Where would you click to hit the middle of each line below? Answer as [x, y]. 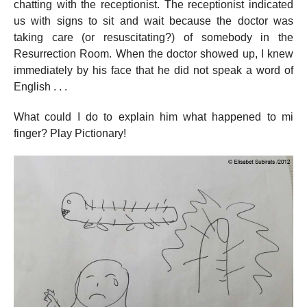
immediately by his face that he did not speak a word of [153, 71]
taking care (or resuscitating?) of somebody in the [153, 38]
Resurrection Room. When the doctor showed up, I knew [153, 54]
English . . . [40, 87]
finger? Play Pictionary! [70, 134]
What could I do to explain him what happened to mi [153, 117]
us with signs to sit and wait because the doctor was [153, 21]
